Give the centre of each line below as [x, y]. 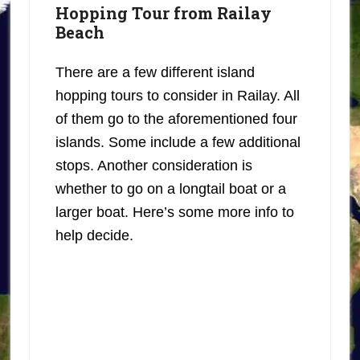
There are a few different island [155, 72]
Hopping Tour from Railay [163, 12]
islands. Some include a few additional [178, 142]
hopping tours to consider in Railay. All [177, 95]
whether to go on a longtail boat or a [170, 188]
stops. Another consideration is [153, 165]
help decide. [94, 235]
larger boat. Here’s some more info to [174, 212]
